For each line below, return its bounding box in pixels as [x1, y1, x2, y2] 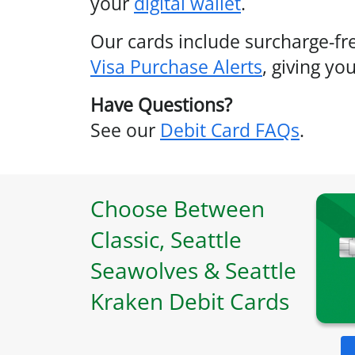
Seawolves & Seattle [90, 255, 296, 285]
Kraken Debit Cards [90, 286, 289, 316]
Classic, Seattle [90, 224, 242, 254]
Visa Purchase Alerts [90, 54, 262, 79]
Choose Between [90, 193, 265, 223]
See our [90, 117, 155, 143]
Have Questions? [90, 92, 232, 117]
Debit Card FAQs [160, 117, 300, 143]
